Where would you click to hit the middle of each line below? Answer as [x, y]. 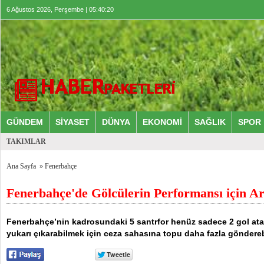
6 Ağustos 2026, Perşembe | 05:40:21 [60, 9]
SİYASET [72, 122]
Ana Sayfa [21, 166]
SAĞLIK [210, 122]
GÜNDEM [25, 122]
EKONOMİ [162, 122]
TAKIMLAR [26, 141]
